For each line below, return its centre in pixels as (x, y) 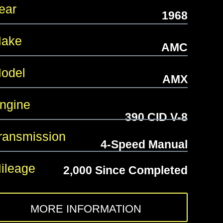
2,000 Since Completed (125, 170)
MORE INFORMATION (86, 209)
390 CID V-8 (156, 117)
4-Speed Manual (144, 145)
